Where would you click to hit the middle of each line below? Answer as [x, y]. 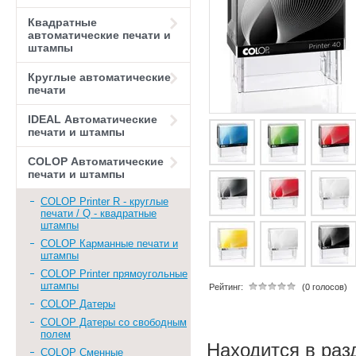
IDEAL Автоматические [93, 119]
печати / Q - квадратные [99, 213]
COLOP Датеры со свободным [114, 322]
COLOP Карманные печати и [109, 244]
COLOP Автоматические [96, 161]
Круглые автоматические [99, 77]
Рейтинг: [226, 287]
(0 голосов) [325, 287]
